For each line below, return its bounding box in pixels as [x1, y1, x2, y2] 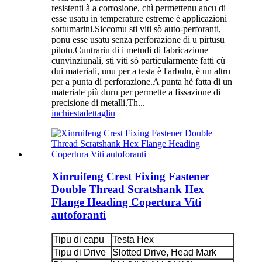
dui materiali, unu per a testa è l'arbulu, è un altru [51, 65, 230, 76]
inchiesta [51, 108, 84, 118]
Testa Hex [112, 234, 154, 244]
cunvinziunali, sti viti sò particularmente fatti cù [51, 55, 225, 65]
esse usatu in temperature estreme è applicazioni [51, 13, 227, 23]
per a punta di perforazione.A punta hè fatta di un [51, 76, 232, 87]
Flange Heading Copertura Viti [51, 196, 201, 209]
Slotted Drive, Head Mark [112, 247, 216, 257]
